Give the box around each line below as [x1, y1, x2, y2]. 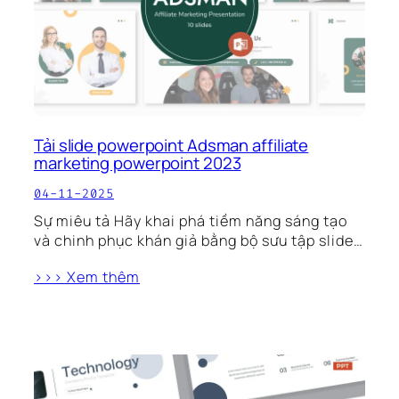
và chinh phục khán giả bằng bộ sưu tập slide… [34, 230, 363, 250]
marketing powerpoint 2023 [34, 151, 241, 175]
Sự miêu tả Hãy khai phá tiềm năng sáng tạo [34, 210, 347, 231]
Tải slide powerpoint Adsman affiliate [34, 133, 309, 157]
